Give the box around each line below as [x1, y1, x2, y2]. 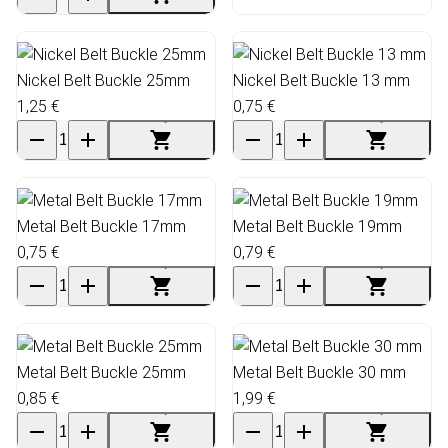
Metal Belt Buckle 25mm [17, 362, 186, 382]
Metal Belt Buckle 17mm [17, 216, 186, 236]
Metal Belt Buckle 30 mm [233, 362, 406, 382]
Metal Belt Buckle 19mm [233, 216, 402, 236]
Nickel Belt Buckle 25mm [17, 70, 190, 90]
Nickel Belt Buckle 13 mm [233, 70, 410, 90]
